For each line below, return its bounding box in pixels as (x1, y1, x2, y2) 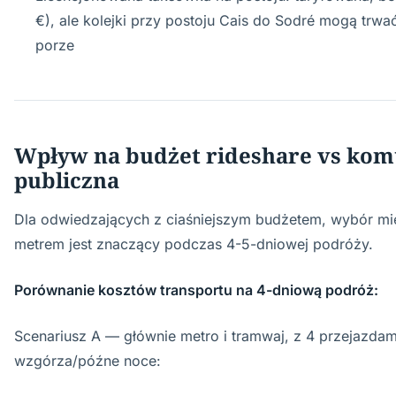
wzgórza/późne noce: (14, 352, 161, 369)
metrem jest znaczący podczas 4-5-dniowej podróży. (14, 235, 373, 253)
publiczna (14, 165, 119, 194)
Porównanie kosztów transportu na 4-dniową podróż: (14, 281, 378, 299)
